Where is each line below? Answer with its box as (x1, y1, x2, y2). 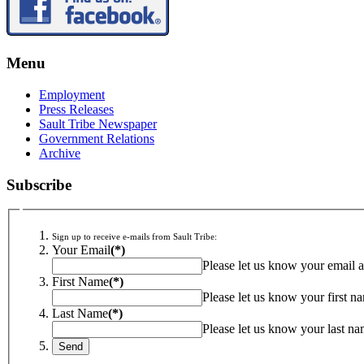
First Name (52, 274, 109, 288)
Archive (39, 145, 80, 160)
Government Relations (39, 131, 154, 145)
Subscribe (6, 175, 71, 193)
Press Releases (39, 102, 114, 116)
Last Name (52, 305, 108, 320)
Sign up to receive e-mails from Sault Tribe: (52, 231, 217, 241)
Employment (39, 87, 105, 102)
